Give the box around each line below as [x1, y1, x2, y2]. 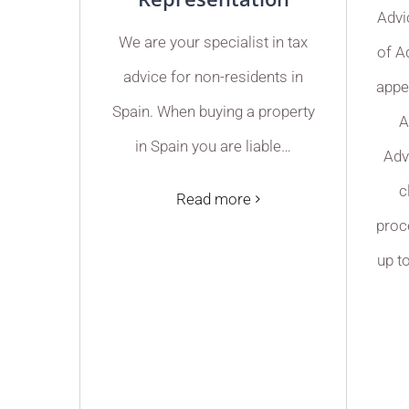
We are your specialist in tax [119, 32, 309, 51]
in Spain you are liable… [135, 136, 292, 155]
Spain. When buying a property [111, 101, 315, 121]
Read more [175, 189, 251, 208]
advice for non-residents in [123, 67, 304, 86]
